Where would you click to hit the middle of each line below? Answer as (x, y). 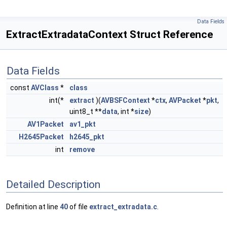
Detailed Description (53, 184)
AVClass (45, 88)
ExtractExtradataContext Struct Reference (109, 34)
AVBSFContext (125, 100)
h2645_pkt (87, 137)
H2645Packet (41, 137)
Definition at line (33, 207)
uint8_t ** (86, 111)
